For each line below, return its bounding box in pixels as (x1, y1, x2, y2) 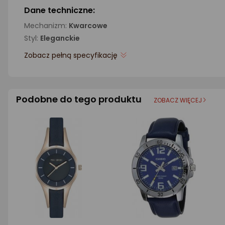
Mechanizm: (24, 21, 69, 31)
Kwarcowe (69, 21, 107, 31)
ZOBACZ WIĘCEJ (154, 96, 202, 104)
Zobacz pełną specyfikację (24, 50, 118, 60)
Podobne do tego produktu (16, 93, 142, 105)
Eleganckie (40, 33, 80, 43)
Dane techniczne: (24, 5, 95, 16)
